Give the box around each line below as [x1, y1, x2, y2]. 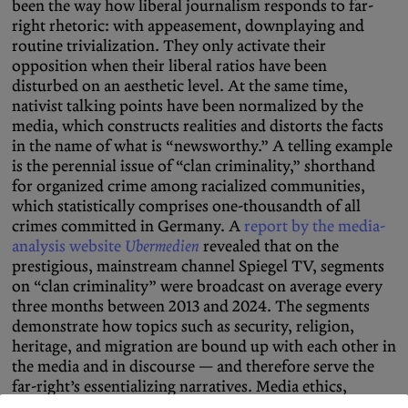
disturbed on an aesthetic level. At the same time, [12, 76, 348, 97]
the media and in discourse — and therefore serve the [12, 356, 374, 377]
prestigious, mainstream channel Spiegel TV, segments [12, 256, 384, 277]
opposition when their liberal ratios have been [12, 56, 327, 76]
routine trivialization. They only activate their [12, 36, 326, 56]
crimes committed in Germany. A [12, 216, 244, 237]
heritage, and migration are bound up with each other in [12, 336, 396, 357]
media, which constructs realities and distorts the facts [12, 116, 383, 137]
